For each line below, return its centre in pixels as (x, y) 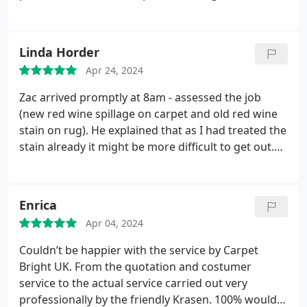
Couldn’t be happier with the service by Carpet (139, 250)
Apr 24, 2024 (114, 70)
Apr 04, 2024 (114, 223)
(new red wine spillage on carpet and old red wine (148, 114)
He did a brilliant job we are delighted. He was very (150, 163)
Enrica (38, 205)
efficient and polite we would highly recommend (144, 180)
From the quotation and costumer (162, 267)
